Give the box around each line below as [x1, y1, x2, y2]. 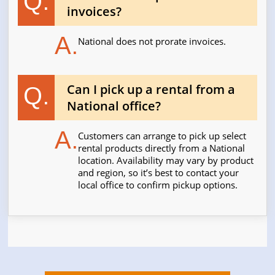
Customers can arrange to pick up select [78, 130, 247, 142]
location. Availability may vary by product [78, 154, 254, 167]
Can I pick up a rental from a [67, 81, 236, 98]
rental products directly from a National [78, 142, 246, 155]
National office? [67, 98, 161, 115]
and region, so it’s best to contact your [78, 166, 239, 179]
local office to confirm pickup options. [78, 179, 238, 192]
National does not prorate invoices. [78, 35, 227, 48]
